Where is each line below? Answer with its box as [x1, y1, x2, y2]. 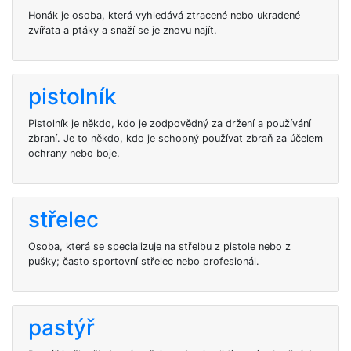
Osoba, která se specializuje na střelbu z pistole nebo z [28, 241, 291, 252]
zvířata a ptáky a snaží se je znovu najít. [28, 24, 217, 36]
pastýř [28, 314, 95, 341]
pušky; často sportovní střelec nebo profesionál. [28, 255, 259, 267]
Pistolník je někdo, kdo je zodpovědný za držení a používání [28, 118, 311, 129]
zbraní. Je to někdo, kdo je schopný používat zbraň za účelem [28, 132, 323, 144]
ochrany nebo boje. [28, 147, 120, 159]
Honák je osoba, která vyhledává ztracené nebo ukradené [28, 9, 300, 21]
